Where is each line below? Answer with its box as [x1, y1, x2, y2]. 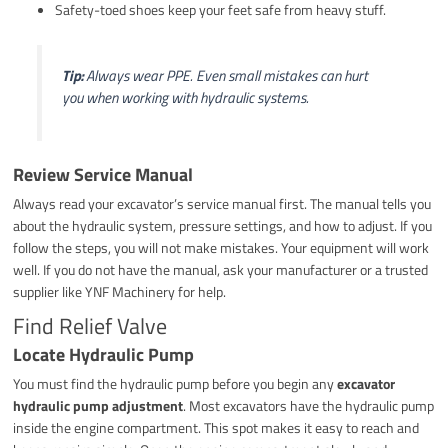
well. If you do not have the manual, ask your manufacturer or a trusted [13, 258, 429, 280]
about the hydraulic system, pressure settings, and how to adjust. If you [13, 214, 433, 236]
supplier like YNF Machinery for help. [13, 280, 227, 302]
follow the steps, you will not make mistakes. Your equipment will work [13, 236, 430, 258]
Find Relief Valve [13, 308, 168, 343]
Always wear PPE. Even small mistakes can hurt [82, 63, 368, 87]
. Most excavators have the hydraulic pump [183, 394, 435, 416]
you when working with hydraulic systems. [61, 85, 309, 109]
